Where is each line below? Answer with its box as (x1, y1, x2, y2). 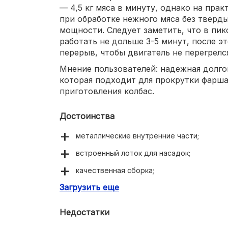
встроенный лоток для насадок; (76, 148, 190, 157)
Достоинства (60, 110, 115, 121)
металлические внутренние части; (76, 131, 199, 140)
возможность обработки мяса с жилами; (76, 183, 221, 192)
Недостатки (60, 207, 109, 217)
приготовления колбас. (60, 85, 154, 96)
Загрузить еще (60, 182, 119, 192)
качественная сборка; (76, 165, 154, 175)
